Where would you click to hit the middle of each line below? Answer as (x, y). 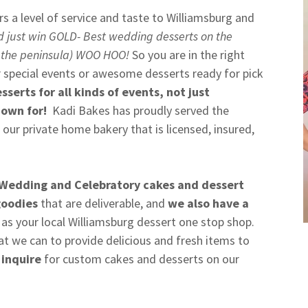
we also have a (208, 203)
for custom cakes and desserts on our (140, 259)
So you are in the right (187, 55)
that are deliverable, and (103, 203)
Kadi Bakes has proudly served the (139, 111)
